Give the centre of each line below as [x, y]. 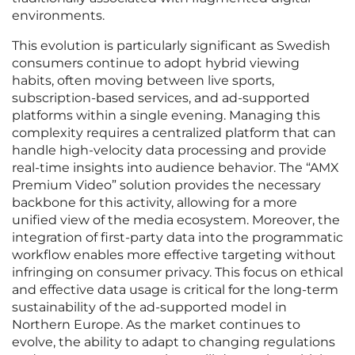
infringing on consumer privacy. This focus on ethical [177, 273]
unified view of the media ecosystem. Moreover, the [176, 220]
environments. [58, 16]
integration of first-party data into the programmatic [177, 238]
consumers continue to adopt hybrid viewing [156, 63]
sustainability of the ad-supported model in [149, 307]
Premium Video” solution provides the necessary [166, 185]
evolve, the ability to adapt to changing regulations [174, 342]
